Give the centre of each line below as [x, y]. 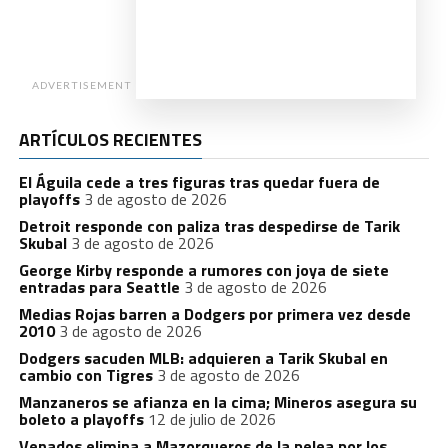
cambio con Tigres [85, 374]
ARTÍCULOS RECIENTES [110, 139]
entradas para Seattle [99, 286]
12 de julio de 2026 [211, 418]
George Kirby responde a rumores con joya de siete [203, 269]
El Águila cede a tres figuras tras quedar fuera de [199, 181]
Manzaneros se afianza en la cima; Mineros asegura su [217, 401]
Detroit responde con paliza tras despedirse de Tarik [209, 225]
